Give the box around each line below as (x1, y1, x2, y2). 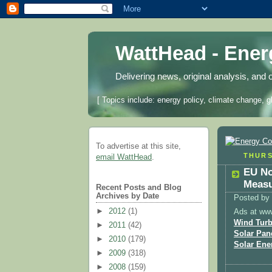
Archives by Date (96, 192, 159, 201)
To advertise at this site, (96, 142, 181, 151)
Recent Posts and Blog (96, 183, 182, 192)
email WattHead (96, 153, 152, 162)
